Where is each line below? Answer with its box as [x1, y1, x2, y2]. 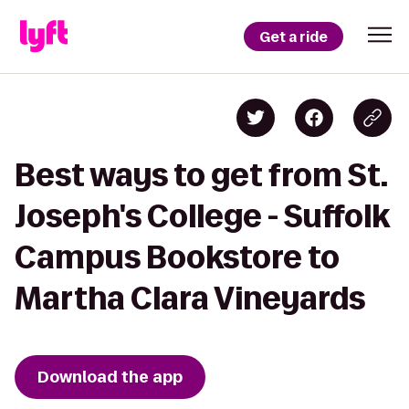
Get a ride [259, 26, 328, 47]
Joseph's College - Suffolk [15, 199, 389, 233]
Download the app [37, 366, 183, 388]
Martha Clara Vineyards [15, 281, 365, 315]
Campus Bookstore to [15, 240, 340, 274]
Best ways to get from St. [15, 158, 387, 192]
